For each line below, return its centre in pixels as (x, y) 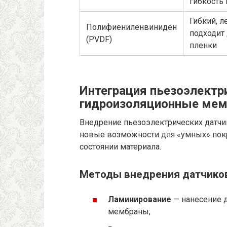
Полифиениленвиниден (131, 27)
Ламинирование (140, 200)
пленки (203, 45)
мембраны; (129, 212)
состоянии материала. (120, 146)
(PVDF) (99, 39)
